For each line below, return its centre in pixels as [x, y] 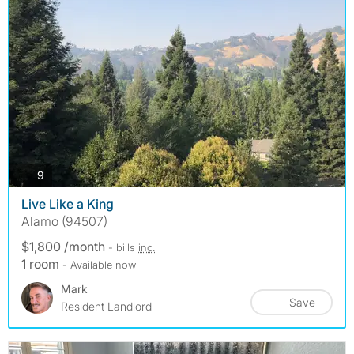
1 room [42, 264]
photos [61, 175]
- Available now [99, 264]
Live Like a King [68, 203]
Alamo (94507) [64, 221]
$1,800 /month [65, 246]
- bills [123, 247]
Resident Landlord [106, 306]
